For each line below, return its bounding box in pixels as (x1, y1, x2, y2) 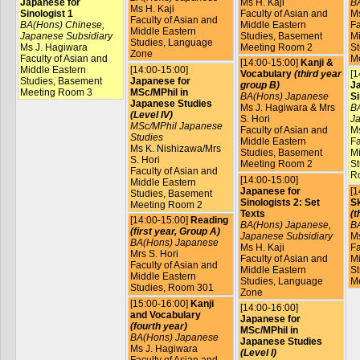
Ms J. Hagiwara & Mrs (239, 102, 335, 114)
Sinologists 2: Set (239, 196, 320, 208)
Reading (190, 215, 228, 227)
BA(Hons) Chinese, (19, 18, 104, 31)
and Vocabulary (129, 309, 201, 321)
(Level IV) (129, 108, 173, 121)
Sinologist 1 (19, 7, 73, 19)
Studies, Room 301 (129, 282, 214, 294)
